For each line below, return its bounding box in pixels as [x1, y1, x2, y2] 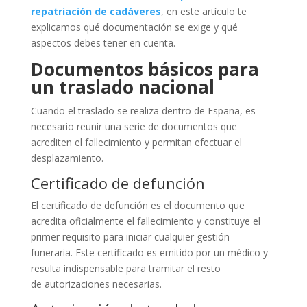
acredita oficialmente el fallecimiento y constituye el [30, 214, 260, 228]
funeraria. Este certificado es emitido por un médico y [30, 245, 268, 259]
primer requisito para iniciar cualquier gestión [30, 230, 230, 243]
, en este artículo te [160, 4, 247, 18]
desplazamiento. [30, 151, 103, 164]
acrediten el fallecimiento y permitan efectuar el [30, 135, 242, 149]
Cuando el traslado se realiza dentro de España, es [30, 103, 256, 117]
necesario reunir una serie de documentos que [30, 119, 237, 133]
